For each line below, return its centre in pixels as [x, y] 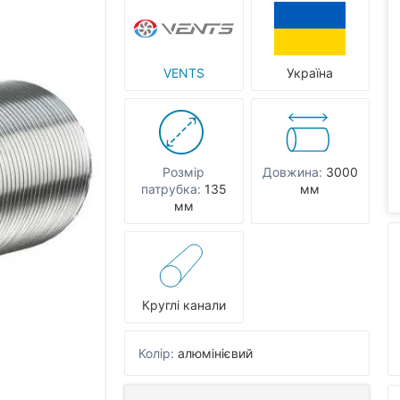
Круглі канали [183, 305]
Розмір [184, 172]
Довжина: [292, 172]
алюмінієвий [215, 354]
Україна [310, 73]
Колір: [156, 354]
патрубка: [171, 189]
